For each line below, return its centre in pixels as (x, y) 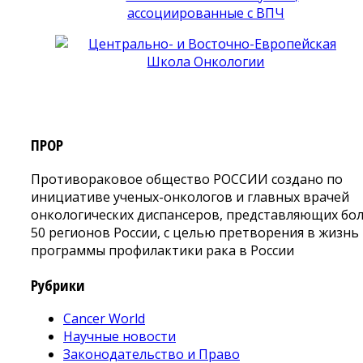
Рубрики (58, 284)
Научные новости (120, 337)
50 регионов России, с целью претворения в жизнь (195, 232)
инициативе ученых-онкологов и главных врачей (190, 196)
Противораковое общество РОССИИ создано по (187, 179)
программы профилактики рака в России (162, 250)
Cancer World (104, 319)
